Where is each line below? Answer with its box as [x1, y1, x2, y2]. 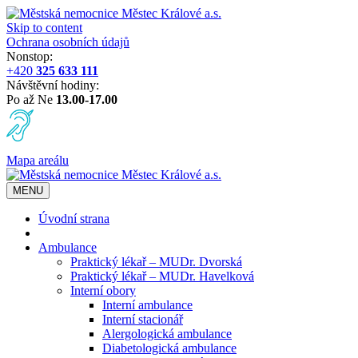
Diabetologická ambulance [102, 341, 237, 355]
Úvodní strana [38, 212, 109, 225]
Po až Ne [6, 93, 56, 106]
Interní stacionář [102, 312, 183, 326]
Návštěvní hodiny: [6, 78, 99, 92]
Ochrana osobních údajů [6, 35, 129, 49]
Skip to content [6, 21, 82, 34]
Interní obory [70, 284, 136, 297]
